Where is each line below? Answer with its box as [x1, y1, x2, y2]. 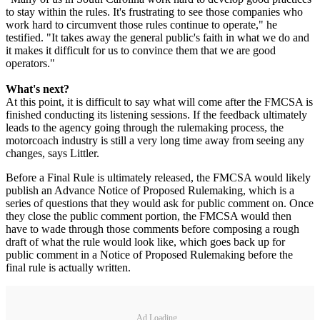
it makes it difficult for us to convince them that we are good [6, 44, 276, 57]
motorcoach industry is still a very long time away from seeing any [6, 134, 304, 147]
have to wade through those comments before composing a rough [6, 223, 299, 236]
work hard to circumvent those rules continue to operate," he [6, 19, 277, 31]
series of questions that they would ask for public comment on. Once [6, 197, 314, 210]
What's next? [6, 83, 69, 96]
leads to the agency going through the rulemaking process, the [6, 121, 284, 134]
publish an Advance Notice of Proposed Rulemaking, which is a [6, 184, 294, 197]
